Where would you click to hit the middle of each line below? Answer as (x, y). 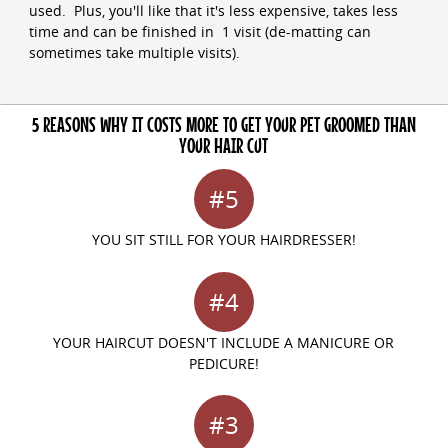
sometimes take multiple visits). (134, 52)
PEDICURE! (223, 363)
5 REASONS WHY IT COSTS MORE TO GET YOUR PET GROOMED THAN (223, 126)
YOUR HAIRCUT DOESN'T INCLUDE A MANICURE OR (224, 342)
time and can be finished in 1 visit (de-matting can (199, 31)
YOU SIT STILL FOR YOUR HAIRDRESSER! (223, 240)
